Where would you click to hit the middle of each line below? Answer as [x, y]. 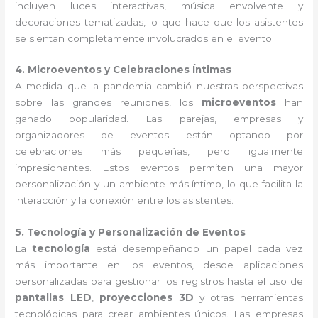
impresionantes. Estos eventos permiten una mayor [159, 168]
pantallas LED [53, 298]
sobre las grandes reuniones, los [108, 103]
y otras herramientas [248, 298]
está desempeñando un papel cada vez [197, 249]
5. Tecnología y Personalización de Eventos [131, 232]
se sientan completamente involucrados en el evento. [145, 38]
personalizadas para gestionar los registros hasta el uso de [159, 281]
